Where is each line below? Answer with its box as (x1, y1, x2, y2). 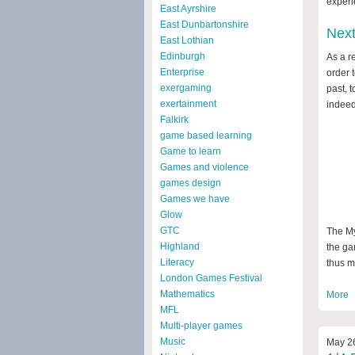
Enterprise (160, 67, 204, 78)
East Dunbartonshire (160, 19, 249, 30)
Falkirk (160, 114, 189, 125)
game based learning (160, 130, 252, 141)
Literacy (160, 257, 194, 268)
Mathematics (160, 288, 215, 300)
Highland (160, 241, 200, 252)
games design (160, 177, 221, 189)
